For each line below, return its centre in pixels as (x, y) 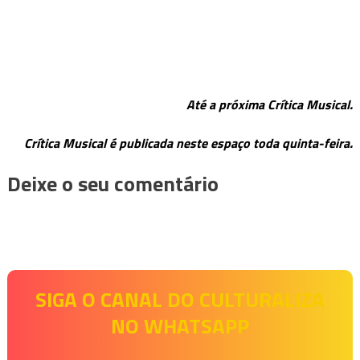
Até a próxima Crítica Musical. (270, 105)
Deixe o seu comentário (112, 184)
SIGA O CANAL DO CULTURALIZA (180, 300)
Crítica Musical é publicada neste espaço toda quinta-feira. (189, 143)
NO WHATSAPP (180, 326)
